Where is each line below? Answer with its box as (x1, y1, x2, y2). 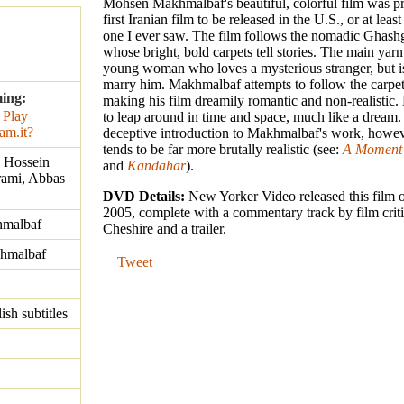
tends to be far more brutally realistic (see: (103, 142, 343, 158)
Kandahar (127, 158, 186, 174)
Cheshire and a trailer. (103, 221, 226, 237)
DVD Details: (103, 188, 188, 205)
